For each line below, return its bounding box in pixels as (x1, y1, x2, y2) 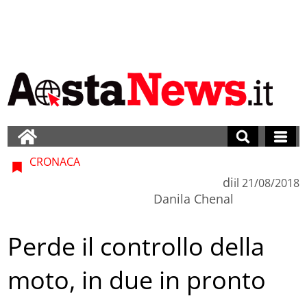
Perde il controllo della (8, 230, 265, 264)
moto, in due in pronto (8, 263, 267, 297)
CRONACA (27, 153, 81, 169)
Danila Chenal (153, 190, 234, 207)
